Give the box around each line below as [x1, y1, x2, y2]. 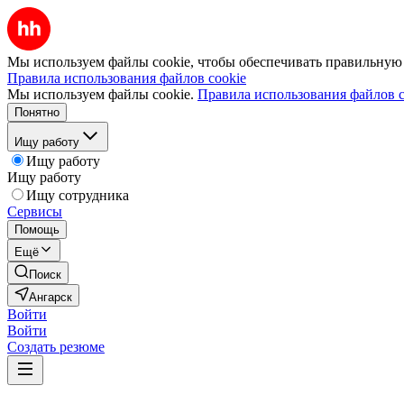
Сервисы [7, 204, 62, 219]
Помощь [14, 223, 60, 236]
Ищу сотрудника [26, 188, 129, 203]
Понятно [14, 106, 60, 119]
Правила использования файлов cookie [7, 70, 246, 86]
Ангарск [29, 290, 72, 304]
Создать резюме [7, 339, 105, 354]
